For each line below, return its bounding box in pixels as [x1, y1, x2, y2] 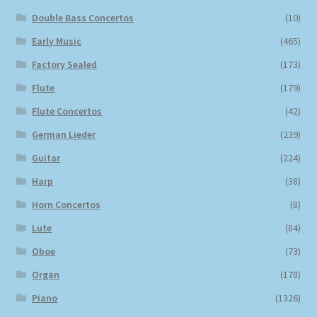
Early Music [32, 35, 82, 48]
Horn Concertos [32, 198, 101, 212]
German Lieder [32, 128, 96, 142]
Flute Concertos [32, 105, 103, 118]
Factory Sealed [32, 58, 98, 71]
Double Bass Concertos [32, 11, 134, 25]
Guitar [32, 151, 61, 165]
